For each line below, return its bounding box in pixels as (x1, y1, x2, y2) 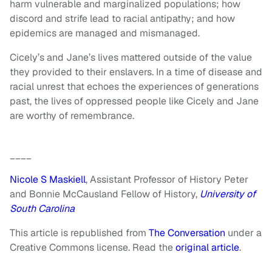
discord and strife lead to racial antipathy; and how (10, 12, 235, 25)
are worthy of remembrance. (10, 109, 134, 122)
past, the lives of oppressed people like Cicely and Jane (10, 94, 259, 107)
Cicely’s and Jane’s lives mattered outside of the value (10, 50, 252, 64)
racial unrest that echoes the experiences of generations (10, 80, 259, 93)
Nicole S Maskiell (10, 172, 86, 186)
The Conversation (149, 226, 225, 239)
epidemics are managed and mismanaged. (10, 26, 200, 39)
